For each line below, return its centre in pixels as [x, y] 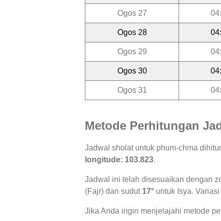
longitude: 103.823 [119, 160]
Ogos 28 [132, 32]
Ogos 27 [132, 13]
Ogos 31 [132, 90]
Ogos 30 [132, 71]
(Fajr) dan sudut [113, 191]
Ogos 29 [132, 51]
